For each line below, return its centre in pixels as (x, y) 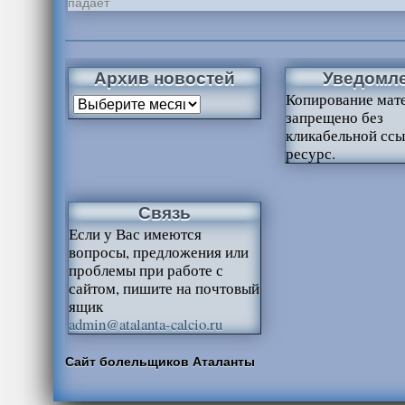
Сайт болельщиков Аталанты (160, 361)
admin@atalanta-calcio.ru (145, 324)
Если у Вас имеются (135, 234)
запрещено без (334, 117)
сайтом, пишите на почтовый (164, 288)
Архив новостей (164, 77)
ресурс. (310, 153)
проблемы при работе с (146, 270)
